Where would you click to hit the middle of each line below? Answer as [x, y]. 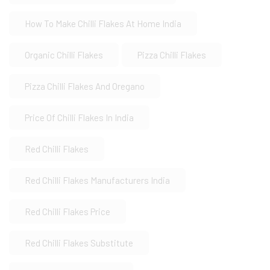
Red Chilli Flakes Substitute [79, 243]
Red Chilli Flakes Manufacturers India [97, 181]
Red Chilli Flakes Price [67, 212]
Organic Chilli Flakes [64, 55]
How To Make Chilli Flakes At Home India [103, 24]
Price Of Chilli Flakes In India [79, 118]
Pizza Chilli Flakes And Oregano [85, 86]
